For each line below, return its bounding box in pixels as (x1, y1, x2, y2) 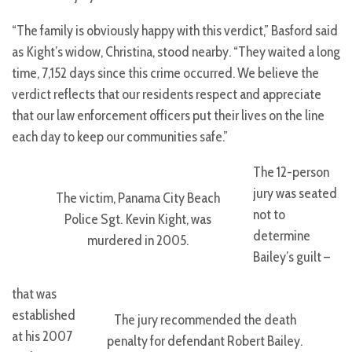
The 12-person (253, 163, 329, 181)
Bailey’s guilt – (253, 248, 330, 266)
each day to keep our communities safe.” (12, 128, 228, 146)
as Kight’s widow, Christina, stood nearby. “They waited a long (12, 43, 340, 61)
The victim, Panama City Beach (55, 189, 220, 207)
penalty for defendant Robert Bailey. (107, 332, 302, 350)
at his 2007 (12, 328, 72, 346)
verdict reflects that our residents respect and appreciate (12, 86, 321, 104)
